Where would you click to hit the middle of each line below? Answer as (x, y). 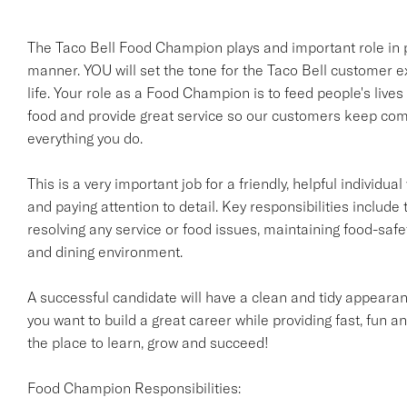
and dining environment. (104, 252)
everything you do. (84, 138)
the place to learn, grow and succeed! (148, 342)
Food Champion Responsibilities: (134, 388)
